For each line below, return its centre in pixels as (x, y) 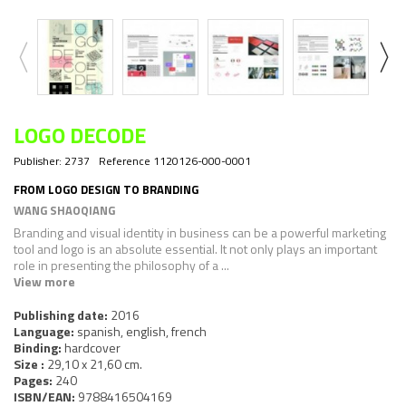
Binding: (39, 347)
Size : (30, 363)
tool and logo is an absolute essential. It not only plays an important (195, 248)
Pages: (34, 380)
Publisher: (38, 160)
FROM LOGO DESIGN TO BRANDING (106, 189)
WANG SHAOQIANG (64, 210)
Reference (125, 160)
